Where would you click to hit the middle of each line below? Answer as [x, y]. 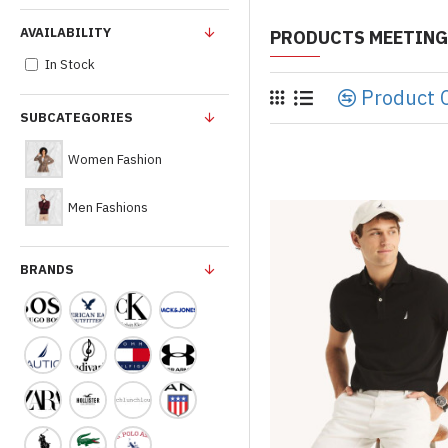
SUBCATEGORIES [76, 117]
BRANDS [47, 269]
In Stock [70, 64]
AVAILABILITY [65, 32]
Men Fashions [108, 207]
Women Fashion [115, 159]
